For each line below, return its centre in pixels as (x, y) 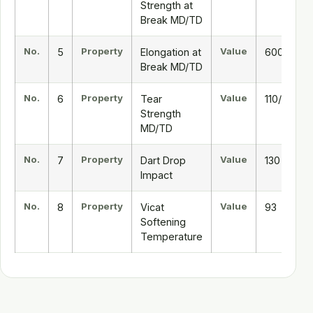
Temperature (172, 236)
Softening (163, 221)
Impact (156, 175)
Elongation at (171, 52)
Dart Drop (163, 160)
